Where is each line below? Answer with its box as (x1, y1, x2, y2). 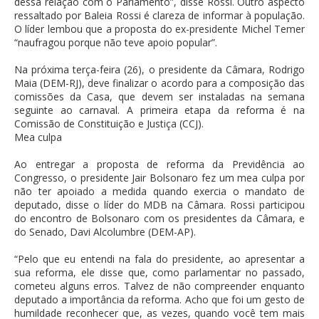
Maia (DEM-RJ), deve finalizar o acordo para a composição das (14, 76, 305, 90)
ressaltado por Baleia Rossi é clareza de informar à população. (14, 9, 305, 23)
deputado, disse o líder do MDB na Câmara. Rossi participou (14, 198, 305, 212)
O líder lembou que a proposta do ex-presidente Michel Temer (14, 22, 305, 36)
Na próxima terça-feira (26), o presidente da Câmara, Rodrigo (14, 63, 305, 77)
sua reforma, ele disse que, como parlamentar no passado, (14, 266, 305, 280)
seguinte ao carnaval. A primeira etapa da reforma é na (14, 103, 305, 117)
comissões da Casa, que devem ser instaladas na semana (14, 90, 305, 104)
